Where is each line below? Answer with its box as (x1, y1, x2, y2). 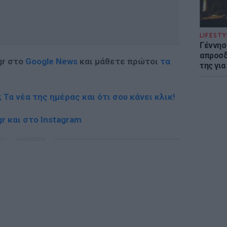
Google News (25, 56, 78, 66)
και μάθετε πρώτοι (78, 56, 160, 66)
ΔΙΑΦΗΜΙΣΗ (15, 135, 45, 142)
